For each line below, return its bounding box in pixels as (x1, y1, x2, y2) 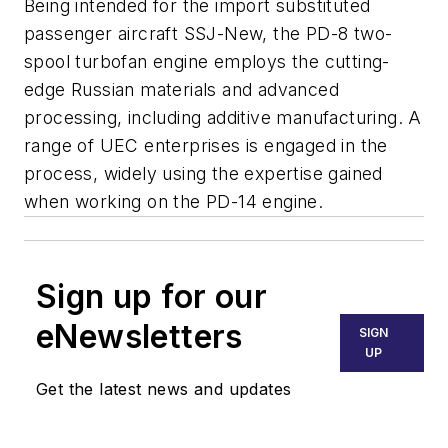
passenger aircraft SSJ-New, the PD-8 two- (24, 23, 393, 45)
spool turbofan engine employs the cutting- (24, 51, 390, 73)
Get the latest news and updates (36, 379, 292, 400)
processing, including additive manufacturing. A (24, 107, 422, 129)
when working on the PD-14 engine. (24, 191, 324, 213)
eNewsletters (36, 317, 243, 357)
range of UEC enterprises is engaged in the (24, 135, 388, 157)
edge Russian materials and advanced (24, 79, 339, 101)
